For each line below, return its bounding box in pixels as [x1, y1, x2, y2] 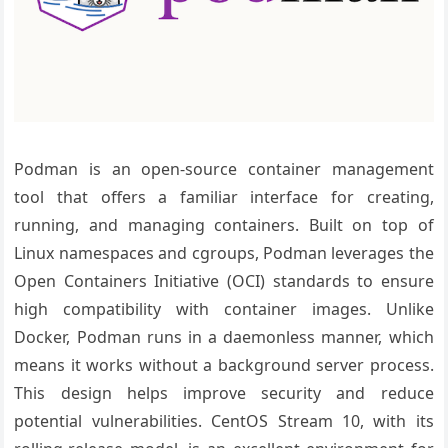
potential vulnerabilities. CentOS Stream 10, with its [14, 409, 434, 432]
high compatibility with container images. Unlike [14, 297, 434, 320]
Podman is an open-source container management [14, 157, 434, 180]
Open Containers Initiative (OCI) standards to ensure [14, 269, 434, 292]
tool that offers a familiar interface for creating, [14, 185, 434, 208]
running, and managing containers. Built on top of [14, 213, 434, 236]
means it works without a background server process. [14, 353, 434, 376]
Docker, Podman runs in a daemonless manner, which [14, 325, 434, 348]
